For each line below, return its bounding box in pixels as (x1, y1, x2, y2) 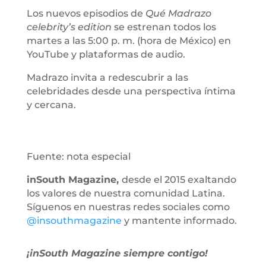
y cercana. (26, 99, 76, 110)
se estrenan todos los (111, 21, 216, 33)
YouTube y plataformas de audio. (26, 48, 185, 60)
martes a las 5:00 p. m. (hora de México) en (26, 34, 231, 46)
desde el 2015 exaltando (121, 173, 236, 185)
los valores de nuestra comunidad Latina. (26, 187, 225, 199)
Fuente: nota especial (26, 150, 131, 162)
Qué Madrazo (145, 7, 211, 19)
